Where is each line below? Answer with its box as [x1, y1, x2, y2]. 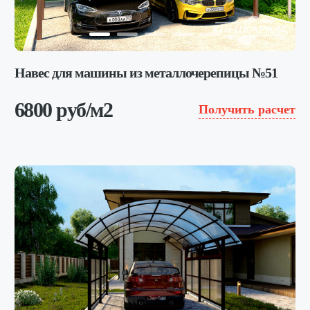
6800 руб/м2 [14, 98, 113, 121]
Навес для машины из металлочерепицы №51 [14, 64, 277, 80]
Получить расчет [199, 102, 296, 116]
